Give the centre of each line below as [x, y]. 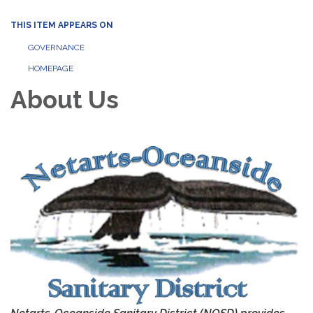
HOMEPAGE [51, 68]
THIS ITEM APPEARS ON [62, 25]
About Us [65, 100]
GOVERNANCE [56, 48]
